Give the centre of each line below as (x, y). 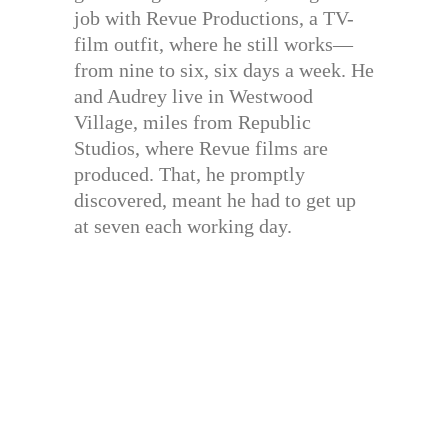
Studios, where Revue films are (201, 147)
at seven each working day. (183, 225)
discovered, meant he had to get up (215, 199)
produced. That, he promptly (189, 173)
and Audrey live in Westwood (193, 95)
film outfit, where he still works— (213, 43)
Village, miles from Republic (192, 121)
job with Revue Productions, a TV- (214, 17)
